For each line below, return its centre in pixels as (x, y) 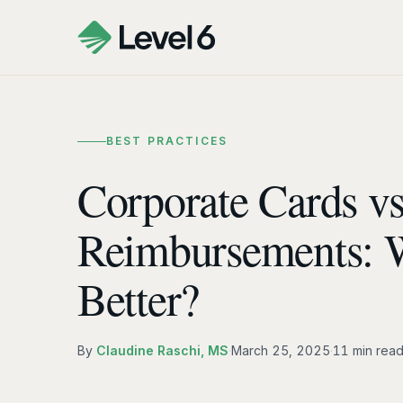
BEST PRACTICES (166, 141)
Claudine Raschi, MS (162, 351)
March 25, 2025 (280, 351)
